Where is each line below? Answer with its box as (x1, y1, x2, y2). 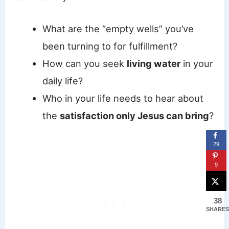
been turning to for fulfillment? (42, 40, 177, 52)
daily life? (42, 75, 83, 86)
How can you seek (42, 57, 127, 69)
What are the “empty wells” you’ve (42, 22, 194, 34)
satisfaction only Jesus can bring (59, 109, 209, 121)
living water (126, 57, 180, 69)
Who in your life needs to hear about (42, 92, 203, 104)
